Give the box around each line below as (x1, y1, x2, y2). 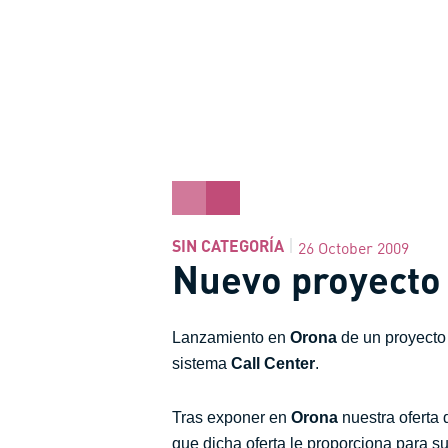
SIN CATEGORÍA (172, 235, 284, 255)
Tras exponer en (172, 409, 291, 426)
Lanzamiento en (172, 329, 290, 346)
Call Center (227, 355, 315, 372)
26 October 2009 (298, 238, 409, 258)
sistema (172, 355, 227, 372)
